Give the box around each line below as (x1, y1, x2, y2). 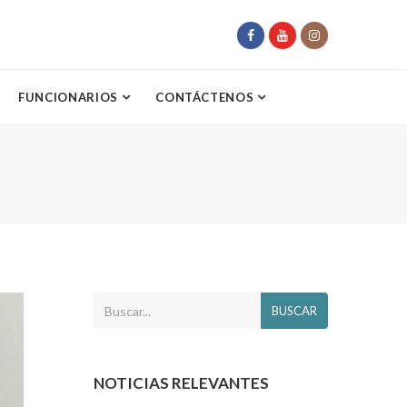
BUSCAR (272, 303, 317, 318)
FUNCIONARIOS (18, 90, 122, 104)
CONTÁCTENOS (155, 90, 258, 104)
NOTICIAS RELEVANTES (94, 373, 269, 392)
